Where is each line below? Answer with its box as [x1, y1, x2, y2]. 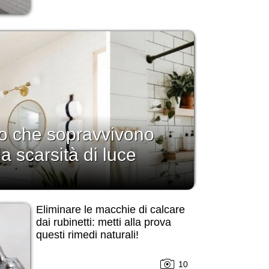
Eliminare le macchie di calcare [35, 204, 185, 216]
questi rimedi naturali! [35, 229, 139, 241]
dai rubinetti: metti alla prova [35, 216, 171, 229]
